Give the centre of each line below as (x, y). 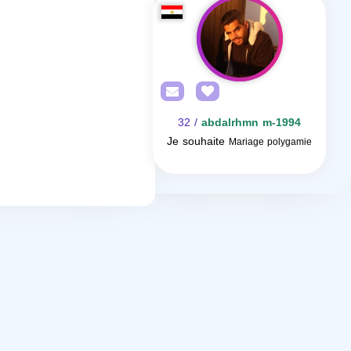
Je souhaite (196, 141)
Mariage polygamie (270, 142)
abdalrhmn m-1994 (251, 123)
